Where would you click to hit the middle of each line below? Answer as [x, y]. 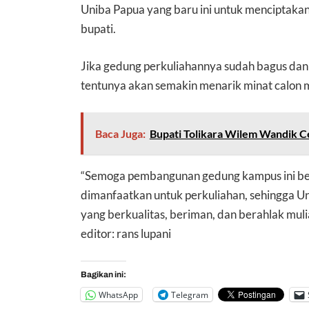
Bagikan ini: [104, 275]
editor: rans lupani [126, 233]
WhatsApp [119, 295]
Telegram [190, 295]
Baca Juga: [120, 133]
